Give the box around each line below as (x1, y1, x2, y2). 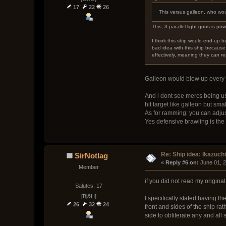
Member (78, 163, 99, 170)
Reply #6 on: (165, 159, 199, 165)
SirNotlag (75, 151, 108, 160)
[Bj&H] (81, 193, 96, 200)
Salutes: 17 (75, 183, 102, 189)
